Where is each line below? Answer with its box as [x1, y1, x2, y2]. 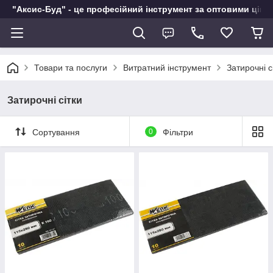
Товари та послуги [34, 63, 107, 73]
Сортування [32, 127, 80, 137]
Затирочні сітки [7, 95, 82, 105]
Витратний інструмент [123, 63, 211, 73]
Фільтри [162, 127, 193, 137]
